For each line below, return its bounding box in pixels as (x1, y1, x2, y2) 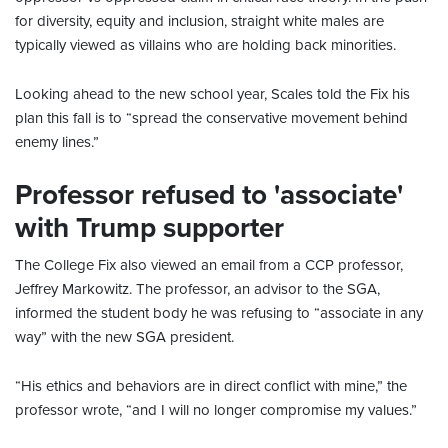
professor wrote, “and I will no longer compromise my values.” (15, 401, 417, 420)
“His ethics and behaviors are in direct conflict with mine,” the (15, 377, 407, 396)
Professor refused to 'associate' (15, 178, 403, 213)
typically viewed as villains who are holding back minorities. (15, 36, 400, 55)
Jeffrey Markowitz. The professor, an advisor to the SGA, (15, 280, 380, 299)
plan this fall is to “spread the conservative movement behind (15, 109, 408, 128)
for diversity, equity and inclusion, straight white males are (15, 12, 384, 31)
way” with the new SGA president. (15, 328, 234, 347)
